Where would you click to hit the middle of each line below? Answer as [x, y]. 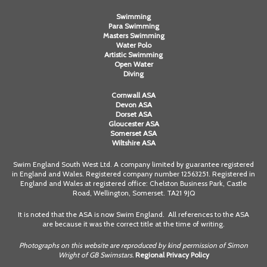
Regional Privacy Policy [172, 255]
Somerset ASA [133, 133]
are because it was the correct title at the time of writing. [133, 224]
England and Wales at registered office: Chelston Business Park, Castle [133, 184]
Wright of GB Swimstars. [97, 255]
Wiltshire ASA [133, 143]
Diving [133, 74]
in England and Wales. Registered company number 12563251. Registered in [133, 174]
